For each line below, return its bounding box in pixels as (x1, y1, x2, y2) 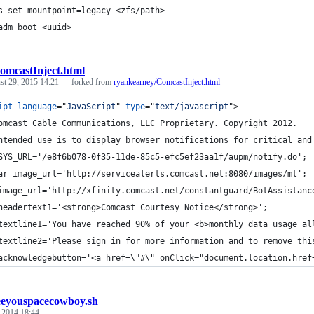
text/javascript (155, 102, 228, 111)
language (18, 102, 57, 111)
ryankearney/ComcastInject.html (114, 77, 220, 87)
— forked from (61, 77, 114, 87)
